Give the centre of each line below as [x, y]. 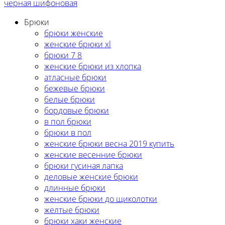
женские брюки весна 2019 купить [109, 143]
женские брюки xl [78, 44]
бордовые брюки [77, 110]
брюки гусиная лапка [84, 165]
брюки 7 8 [63, 55]
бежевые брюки [75, 88]
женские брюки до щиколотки [101, 199]
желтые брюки [72, 210]
